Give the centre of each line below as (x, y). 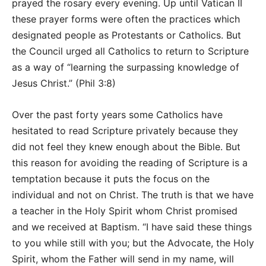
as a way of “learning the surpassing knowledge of (126, 67)
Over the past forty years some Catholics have (117, 115)
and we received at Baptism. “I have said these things (132, 227)
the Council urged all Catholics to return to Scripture (130, 51)
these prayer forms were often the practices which (126, 19)
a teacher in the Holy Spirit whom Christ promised (125, 211)
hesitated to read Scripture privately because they (125, 131)
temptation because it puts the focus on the (111, 179)
